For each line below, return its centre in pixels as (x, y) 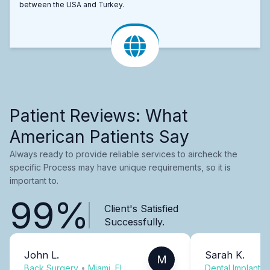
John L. (42, 255)
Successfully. (134, 221)
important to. (34, 180)
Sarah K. (225, 255)
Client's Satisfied (141, 208)
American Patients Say (99, 137)
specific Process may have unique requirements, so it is (120, 167)
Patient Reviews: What (99, 115)
